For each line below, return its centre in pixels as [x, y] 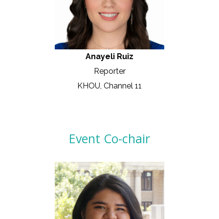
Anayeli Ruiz [109, 57]
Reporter [109, 71]
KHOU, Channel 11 [109, 86]
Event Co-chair [109, 139]
